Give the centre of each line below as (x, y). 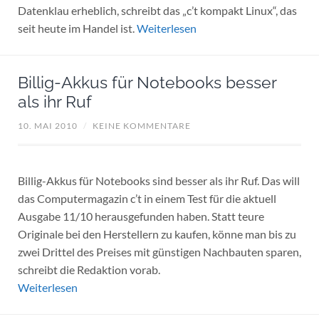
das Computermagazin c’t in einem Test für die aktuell (147, 198)
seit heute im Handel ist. (77, 28)
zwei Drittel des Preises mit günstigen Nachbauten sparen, (159, 251)
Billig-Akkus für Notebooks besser (147, 82)
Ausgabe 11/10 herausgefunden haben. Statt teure (141, 216)
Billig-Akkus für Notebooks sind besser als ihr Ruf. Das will (158, 180)
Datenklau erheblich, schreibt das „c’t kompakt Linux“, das (157, 11)
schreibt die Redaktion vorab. (89, 269)
